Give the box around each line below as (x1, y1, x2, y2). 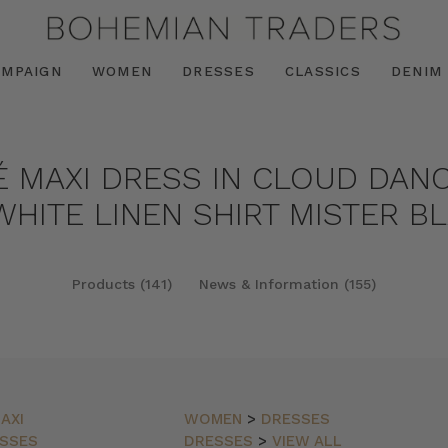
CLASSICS (284, 62, 361, 79)
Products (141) (72, 276, 173, 292)
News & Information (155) (198, 276, 376, 292)
